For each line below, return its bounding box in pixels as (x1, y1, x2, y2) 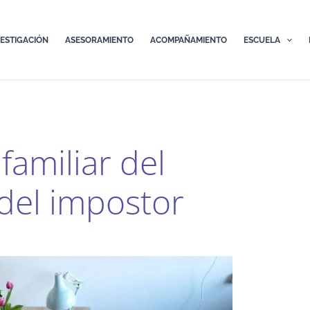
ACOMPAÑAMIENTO (150, 35, 228, 45)
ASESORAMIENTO (65, 35, 134, 45)
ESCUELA (244, 35, 281, 45)
